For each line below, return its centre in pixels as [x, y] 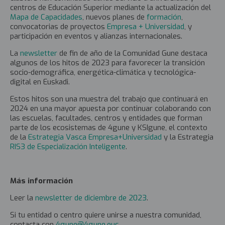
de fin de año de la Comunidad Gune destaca [132, 53]
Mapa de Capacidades [46, 17]
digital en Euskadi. [40, 82]
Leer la [23, 198]
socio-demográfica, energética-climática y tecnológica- [103, 72]
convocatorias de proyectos [59, 26]
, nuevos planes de [115, 17]
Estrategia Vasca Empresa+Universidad [95, 137]
